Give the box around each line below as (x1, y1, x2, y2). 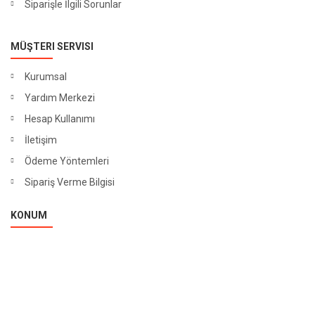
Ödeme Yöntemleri (25, 155, 109, 167)
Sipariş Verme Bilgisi (25, 176, 115, 188)
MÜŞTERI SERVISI (11, 40, 94, 52)
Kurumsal (25, 70, 67, 82)
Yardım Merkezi (25, 91, 95, 103)
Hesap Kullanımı (25, 112, 95, 124)
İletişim (25, 134, 57, 146)
